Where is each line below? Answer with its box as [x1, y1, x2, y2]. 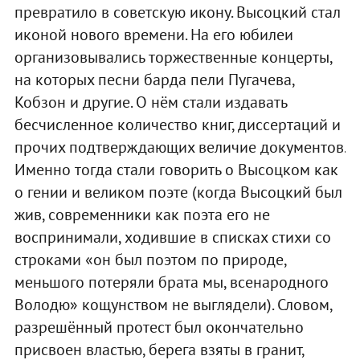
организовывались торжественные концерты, [14, 46, 332, 67]
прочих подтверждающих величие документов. [14, 136, 346, 157]
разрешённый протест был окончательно [14, 316, 304, 337]
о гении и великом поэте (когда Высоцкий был [14, 181, 342, 202]
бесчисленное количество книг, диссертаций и [14, 113, 341, 135]
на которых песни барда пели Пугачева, [14, 68, 294, 90]
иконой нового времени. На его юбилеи [14, 23, 293, 45]
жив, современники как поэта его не [14, 203, 270, 225]
